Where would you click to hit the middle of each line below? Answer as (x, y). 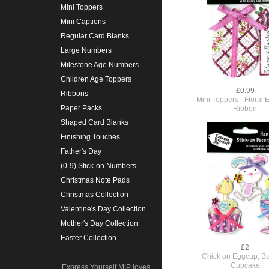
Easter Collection (88, 238)
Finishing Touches (90, 137)
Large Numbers (86, 51)
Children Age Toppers (96, 80)
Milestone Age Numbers (99, 65)
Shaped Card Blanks (94, 123)
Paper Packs (81, 108)
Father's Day (81, 152)
